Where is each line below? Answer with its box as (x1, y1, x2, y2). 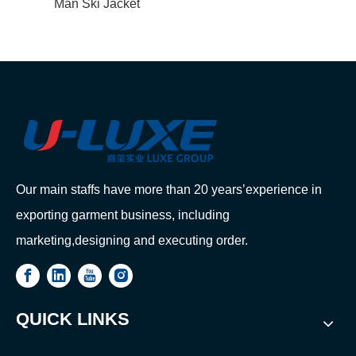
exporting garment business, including (16, 208, 230, 222)
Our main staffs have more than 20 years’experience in (16, 183, 322, 196)
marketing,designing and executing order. (16, 234, 248, 247)
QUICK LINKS (16, 309, 130, 329)
